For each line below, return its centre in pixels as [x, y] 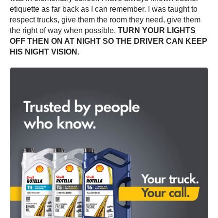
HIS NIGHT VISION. [45, 52]
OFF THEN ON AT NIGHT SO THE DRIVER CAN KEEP [109, 41]
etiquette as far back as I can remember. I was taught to [104, 9]
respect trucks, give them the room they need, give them [105, 20]
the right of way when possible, [64, 31]
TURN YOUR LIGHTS [157, 31]
